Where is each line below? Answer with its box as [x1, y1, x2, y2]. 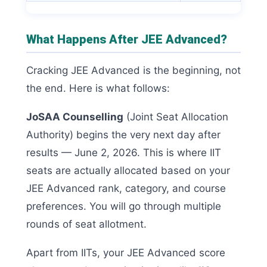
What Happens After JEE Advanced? [26, 32, 227, 46]
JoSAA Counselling [26, 110, 123, 123]
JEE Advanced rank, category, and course [26, 182, 226, 194]
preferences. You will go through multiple [26, 200, 221, 212]
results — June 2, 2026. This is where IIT [26, 146, 221, 159]
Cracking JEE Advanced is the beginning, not [26, 64, 241, 76]
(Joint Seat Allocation [123, 110, 228, 123]
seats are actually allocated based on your [26, 164, 230, 176]
